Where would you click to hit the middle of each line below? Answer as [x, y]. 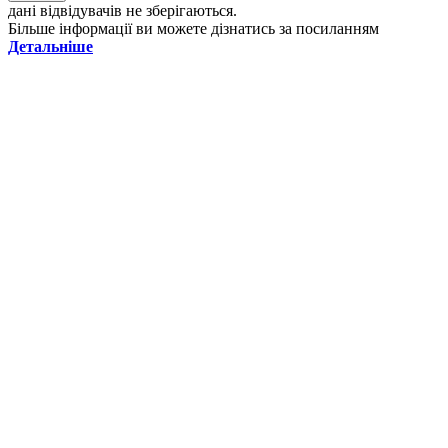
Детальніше [50, 47]
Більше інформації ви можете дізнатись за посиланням [193, 29]
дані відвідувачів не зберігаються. [122, 11]
